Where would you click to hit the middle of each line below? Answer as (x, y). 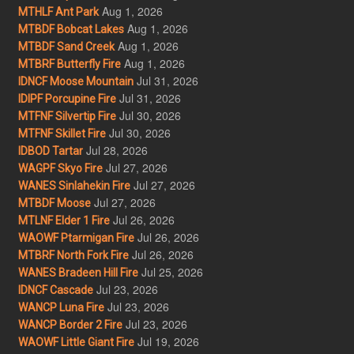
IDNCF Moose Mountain (75, 81)
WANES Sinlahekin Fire (74, 185)
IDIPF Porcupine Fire (67, 98)
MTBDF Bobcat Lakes (71, 29)
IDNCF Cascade (55, 290)
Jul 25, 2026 (172, 271)
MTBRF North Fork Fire (73, 255)
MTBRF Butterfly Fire (69, 64)
